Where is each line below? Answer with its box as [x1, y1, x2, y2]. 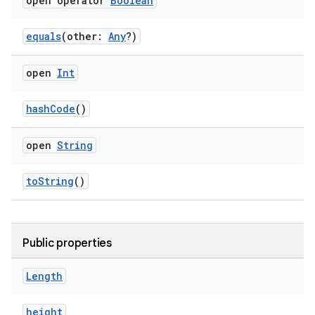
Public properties [22, 236, 112, 250]
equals [26, 30, 61, 43]
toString [26, 174, 74, 188]
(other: [61, 30, 108, 43]
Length [26, 269, 63, 283]
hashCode [26, 102, 75, 115]
